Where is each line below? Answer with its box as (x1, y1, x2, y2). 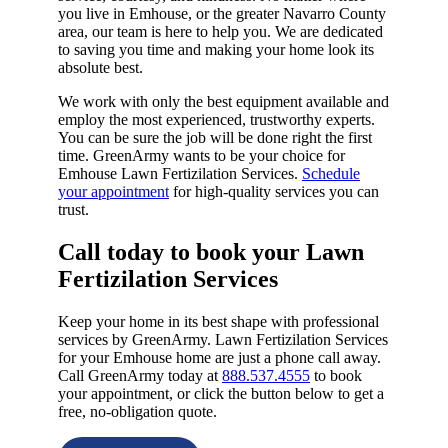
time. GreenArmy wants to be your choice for (58, 146, 345, 164)
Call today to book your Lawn (58, 238, 364, 265)
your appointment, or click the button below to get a (58, 384, 384, 402)
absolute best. (58, 58, 143, 76)
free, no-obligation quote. (58, 402, 217, 420)
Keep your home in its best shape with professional (58, 312, 379, 330)
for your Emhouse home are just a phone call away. (58, 348, 381, 366)
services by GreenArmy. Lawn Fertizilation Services (58, 330, 388, 348)
